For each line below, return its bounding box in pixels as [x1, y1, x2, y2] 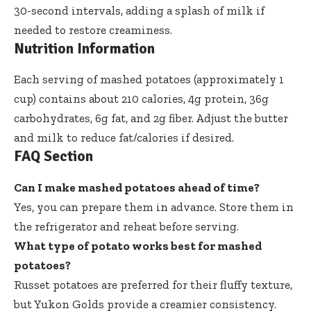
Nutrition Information [14, 40, 155, 58]
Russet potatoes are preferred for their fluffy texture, [14, 277, 292, 292]
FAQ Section [14, 147, 93, 166]
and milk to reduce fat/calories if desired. [14, 131, 234, 145]
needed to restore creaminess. [14, 23, 172, 37]
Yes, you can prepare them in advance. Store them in [14, 199, 294, 214]
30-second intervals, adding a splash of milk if [14, 3, 264, 18]
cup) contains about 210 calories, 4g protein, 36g [14, 92, 269, 106]
